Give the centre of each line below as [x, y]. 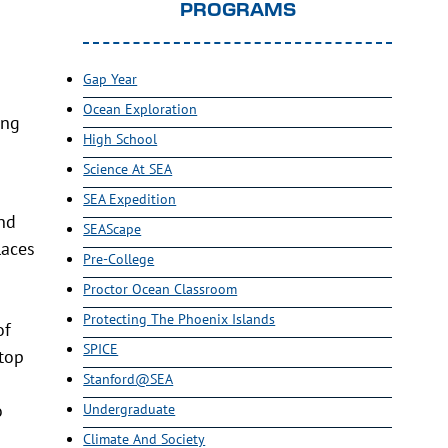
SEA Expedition [130, 199]
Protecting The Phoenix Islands [179, 319]
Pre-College [119, 259]
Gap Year [110, 79]
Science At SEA [128, 169]
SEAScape [112, 229]
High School [120, 139]
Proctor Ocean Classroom [160, 289]
